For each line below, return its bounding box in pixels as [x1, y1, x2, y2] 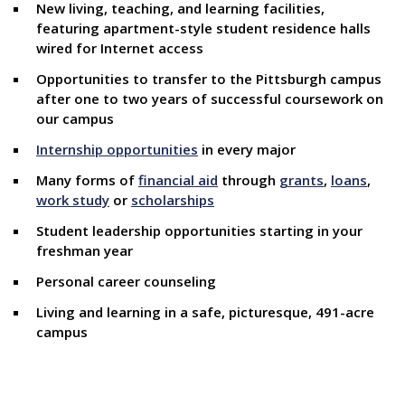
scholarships [131, 191, 214, 209]
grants [279, 171, 324, 189]
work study [36, 191, 109, 209]
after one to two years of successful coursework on [36, 89, 383, 108]
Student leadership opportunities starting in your [36, 221, 363, 240]
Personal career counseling [36, 272, 216, 290]
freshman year [36, 241, 133, 259]
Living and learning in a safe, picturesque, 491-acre [36, 303, 374, 321]
